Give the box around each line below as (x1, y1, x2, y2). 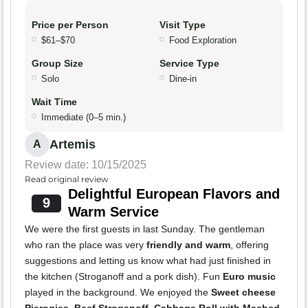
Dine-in (169, 74, 197, 85)
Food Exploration (169, 35, 236, 46)
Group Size (32, 58, 83, 69)
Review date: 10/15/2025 (25, 159, 146, 171)
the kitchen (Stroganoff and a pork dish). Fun (25, 271, 223, 283)
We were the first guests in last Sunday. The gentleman (25, 223, 265, 235)
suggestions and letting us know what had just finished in (25, 255, 271, 267)
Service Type (159, 58, 219, 69)
